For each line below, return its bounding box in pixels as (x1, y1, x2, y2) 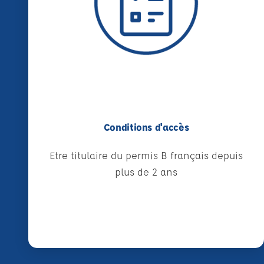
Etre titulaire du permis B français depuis (49, 149, 243, 162)
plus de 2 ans (115, 166, 177, 179)
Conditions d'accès (103, 121, 189, 134)
